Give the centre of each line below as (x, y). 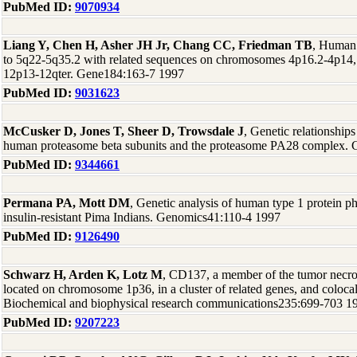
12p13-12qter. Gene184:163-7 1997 (94, 74)
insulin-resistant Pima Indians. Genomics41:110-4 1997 (142, 217)
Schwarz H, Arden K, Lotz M (83, 275)
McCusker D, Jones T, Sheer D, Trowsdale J (124, 131)
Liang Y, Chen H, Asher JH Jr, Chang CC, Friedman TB (158, 45)
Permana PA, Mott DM (67, 203)
